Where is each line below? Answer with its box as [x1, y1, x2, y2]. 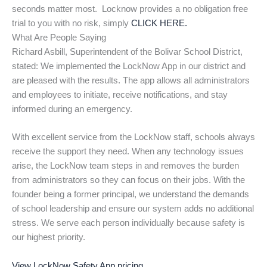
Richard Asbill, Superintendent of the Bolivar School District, [12, 46, 243, 57]
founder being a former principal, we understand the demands [12, 190, 249, 200]
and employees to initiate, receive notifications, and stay [12, 89, 228, 100]
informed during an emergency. [12, 104, 132, 114]
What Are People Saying [12, 32, 106, 42]
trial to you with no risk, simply [12, 18, 131, 28]
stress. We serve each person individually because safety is [12, 218, 245, 228]
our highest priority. [12, 232, 85, 243]
